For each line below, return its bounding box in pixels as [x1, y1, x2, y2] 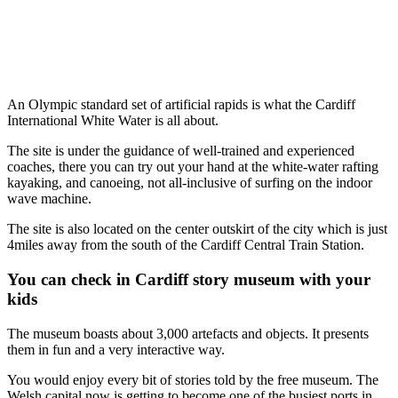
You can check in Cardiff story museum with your [7, 270, 370, 290]
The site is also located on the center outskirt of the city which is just [7, 221, 387, 237]
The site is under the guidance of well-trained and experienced [7, 143, 354, 159]
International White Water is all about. [7, 113, 219, 129]
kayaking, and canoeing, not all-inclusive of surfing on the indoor [7, 175, 372, 191]
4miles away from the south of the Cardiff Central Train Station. [7, 237, 364, 253]
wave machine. [7, 191, 92, 207]
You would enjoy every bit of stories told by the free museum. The [7, 371, 378, 387]
